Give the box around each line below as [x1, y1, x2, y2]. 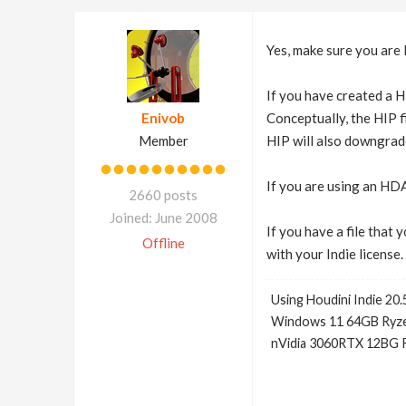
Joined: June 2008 [109, 209, 217, 226]
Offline [141, 235, 185, 251]
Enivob [141, 110, 185, 126]
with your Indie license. [266, 246, 403, 262]
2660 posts [129, 187, 198, 203]
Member [138, 132, 188, 149]
